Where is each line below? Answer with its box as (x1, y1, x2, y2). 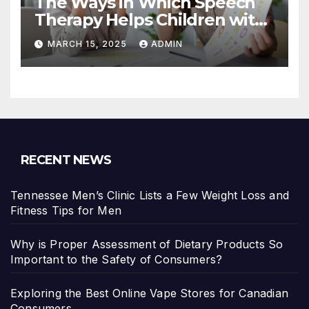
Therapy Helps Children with (34, 10, 266, 30)
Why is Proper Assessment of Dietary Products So (10, 237, 283, 252)
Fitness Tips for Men (10, 203, 121, 218)
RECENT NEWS (21, 152, 112, 168)
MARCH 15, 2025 (48, 39, 130, 50)
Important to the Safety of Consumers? (10, 252, 223, 267)
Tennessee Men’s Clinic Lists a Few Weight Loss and (10, 188, 290, 203)
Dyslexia (34, 27, 102, 48)
